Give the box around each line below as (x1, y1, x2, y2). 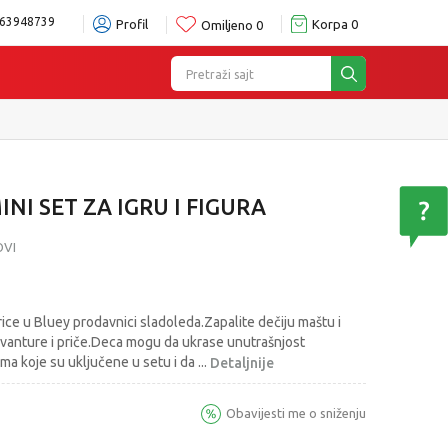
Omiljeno (201, 17, 253, 32)
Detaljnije (210, 355, 274, 372)
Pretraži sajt (186, 67, 254, 81)
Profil (116, 17, 148, 31)
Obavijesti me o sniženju (226, 406, 366, 421)
